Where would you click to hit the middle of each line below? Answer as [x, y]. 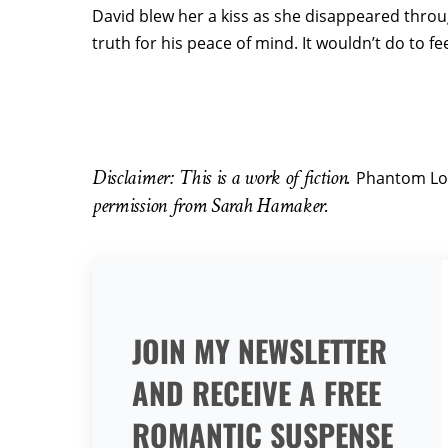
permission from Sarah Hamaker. [210, 205]
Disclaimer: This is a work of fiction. [224, 177]
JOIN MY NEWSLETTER [259, 350]
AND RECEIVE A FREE [256, 392]
